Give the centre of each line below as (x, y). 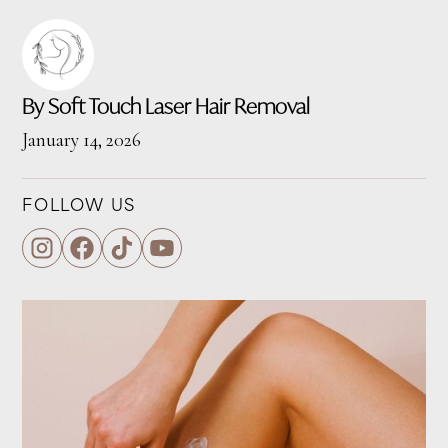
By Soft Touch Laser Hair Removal (166, 106)
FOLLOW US (79, 207)
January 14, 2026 (82, 140)
